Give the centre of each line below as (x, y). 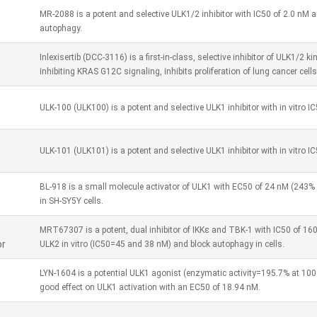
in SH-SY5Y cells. (71, 201)
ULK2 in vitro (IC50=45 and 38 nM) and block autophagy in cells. (162, 244)
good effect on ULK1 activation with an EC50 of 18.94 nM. (150, 287)
